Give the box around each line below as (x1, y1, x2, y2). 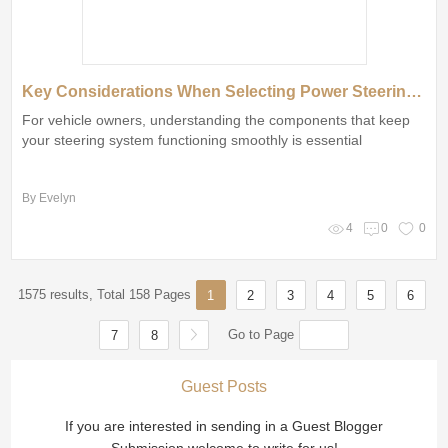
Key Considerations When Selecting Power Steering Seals (406, 82, 423, 100)
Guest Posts (181, 377, 267, 395)
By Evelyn (22, 190, 77, 205)
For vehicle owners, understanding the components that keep (22, 111, 411, 128)
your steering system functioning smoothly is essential (22, 131, 363, 148)
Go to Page (228, 326, 294, 342)
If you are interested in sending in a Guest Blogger (65, 417, 383, 434)
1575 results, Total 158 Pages (17, 286, 191, 302)
